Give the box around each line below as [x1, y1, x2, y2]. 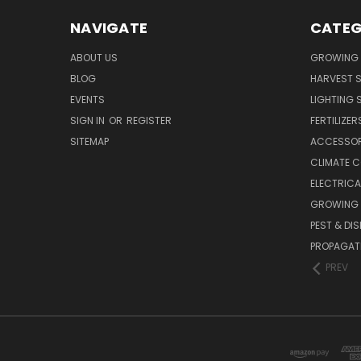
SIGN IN [70, 114, 107, 128]
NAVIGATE [70, 18, 147, 39]
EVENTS [70, 93, 105, 107]
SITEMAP [70, 135, 109, 149]
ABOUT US [70, 51, 118, 65]
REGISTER [127, 114, 172, 128]
